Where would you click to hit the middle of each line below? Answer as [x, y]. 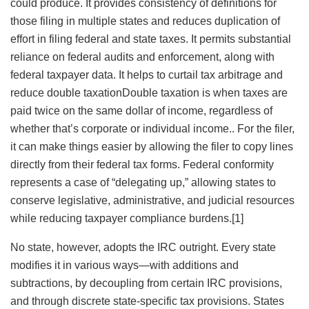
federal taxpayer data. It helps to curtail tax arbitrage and [147, 75]
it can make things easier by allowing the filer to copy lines [152, 147]
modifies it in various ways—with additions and [124, 266]
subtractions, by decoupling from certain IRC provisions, [146, 283]
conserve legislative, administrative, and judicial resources [152, 201]
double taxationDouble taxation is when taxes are [167, 93]
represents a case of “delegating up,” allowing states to [143, 183]
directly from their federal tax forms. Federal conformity [142, 165]
